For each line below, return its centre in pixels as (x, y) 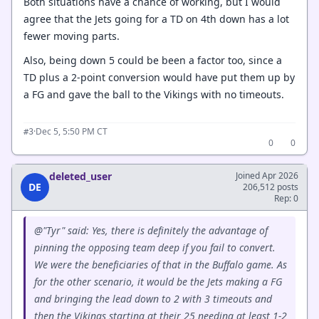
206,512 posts (271, 187)
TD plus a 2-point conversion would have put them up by (159, 77)
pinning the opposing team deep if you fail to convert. (155, 247)
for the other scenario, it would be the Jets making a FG (158, 281)
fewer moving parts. (72, 36)
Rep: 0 (286, 198)
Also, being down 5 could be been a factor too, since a (153, 60)
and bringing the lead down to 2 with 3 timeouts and (153, 298)
